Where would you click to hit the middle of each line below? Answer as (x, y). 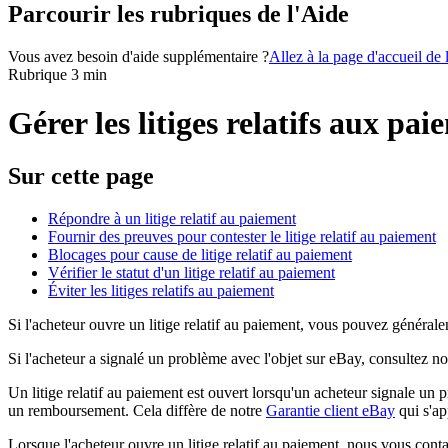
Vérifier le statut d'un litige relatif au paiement (191, 273)
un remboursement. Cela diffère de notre (137, 411)
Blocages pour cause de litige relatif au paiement (200, 255)
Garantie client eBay (330, 411)
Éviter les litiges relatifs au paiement (161, 291)
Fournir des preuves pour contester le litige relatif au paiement (242, 237)
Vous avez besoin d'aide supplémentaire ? (138, 56)
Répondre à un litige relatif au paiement (172, 219)
